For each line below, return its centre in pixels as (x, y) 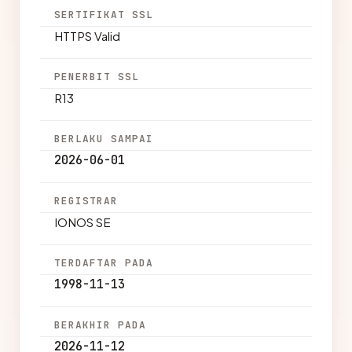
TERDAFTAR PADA (104, 263)
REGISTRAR (86, 201)
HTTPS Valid (87, 36)
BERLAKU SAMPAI (104, 139)
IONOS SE (82, 222)
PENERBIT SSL (97, 77)
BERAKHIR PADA (101, 325)
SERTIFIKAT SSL (104, 15)
